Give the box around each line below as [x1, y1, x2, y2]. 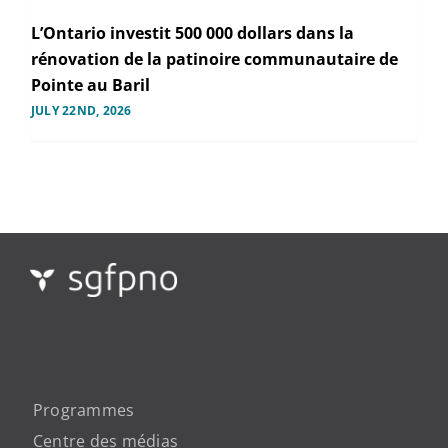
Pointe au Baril [30, 74, 150, 97]
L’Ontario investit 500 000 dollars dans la [30, 22, 354, 45]
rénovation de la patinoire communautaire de [30, 48, 398, 71]
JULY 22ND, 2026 [30, 102, 132, 120]
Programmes [33, 399, 135, 422]
